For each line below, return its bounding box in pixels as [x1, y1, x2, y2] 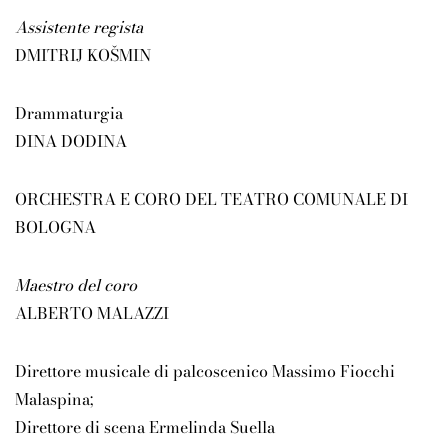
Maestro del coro [15, 273, 137, 298]
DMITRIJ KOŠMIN [15, 43, 151, 68]
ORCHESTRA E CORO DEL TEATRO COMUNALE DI [15, 187, 408, 212]
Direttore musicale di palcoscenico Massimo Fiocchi [15, 359, 395, 384]
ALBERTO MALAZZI [15, 301, 169, 326]
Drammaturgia [15, 101, 123, 126]
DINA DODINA [15, 129, 127, 154]
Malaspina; [15, 387, 93, 412]
